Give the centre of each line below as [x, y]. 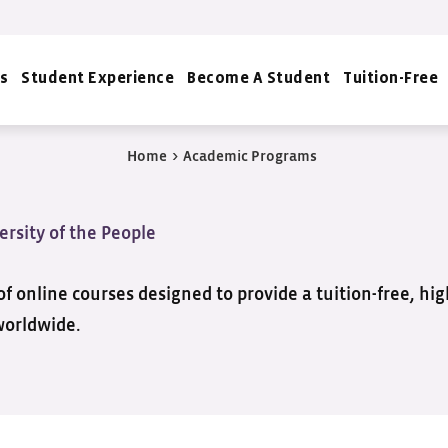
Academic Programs [249, 156]
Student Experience [98, 79]
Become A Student [259, 79]
